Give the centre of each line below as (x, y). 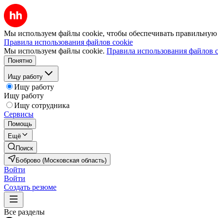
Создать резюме (30, 187)
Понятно (20, 61)
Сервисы (19, 114)
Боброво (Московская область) (61, 160)
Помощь (20, 124)
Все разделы (24, 212)
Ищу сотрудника (42, 105)
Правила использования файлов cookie (68, 42)
